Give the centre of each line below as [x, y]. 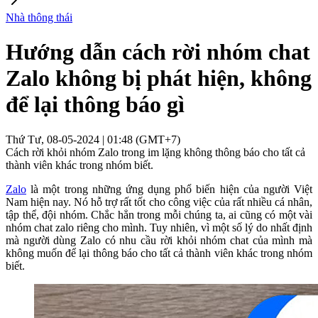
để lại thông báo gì [95, 105]
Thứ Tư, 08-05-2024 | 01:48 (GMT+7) [93, 139]
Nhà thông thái [39, 17]
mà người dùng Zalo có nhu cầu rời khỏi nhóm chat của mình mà [159, 240]
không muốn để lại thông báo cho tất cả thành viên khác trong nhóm [159, 253]
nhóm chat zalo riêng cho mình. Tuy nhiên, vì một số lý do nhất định [159, 227]
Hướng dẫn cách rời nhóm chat [158, 52]
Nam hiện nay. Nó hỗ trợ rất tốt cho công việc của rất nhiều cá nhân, [159, 202]
